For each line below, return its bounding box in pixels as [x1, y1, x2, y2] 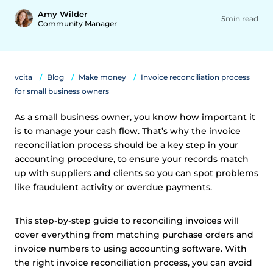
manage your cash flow [35, 126, 138, 136]
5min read [221, 14, 258, 23]
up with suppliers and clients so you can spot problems [15, 168, 258, 179]
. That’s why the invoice [138, 126, 241, 136]
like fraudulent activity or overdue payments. [15, 182, 214, 193]
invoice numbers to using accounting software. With [15, 243, 247, 254]
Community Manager [38, 19, 117, 28]
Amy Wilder [38, 9, 87, 19]
